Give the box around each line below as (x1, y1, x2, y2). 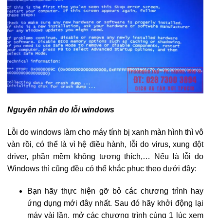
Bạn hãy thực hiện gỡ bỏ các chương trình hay (27, 186, 203, 195)
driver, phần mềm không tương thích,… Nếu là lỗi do (7, 152, 203, 161)
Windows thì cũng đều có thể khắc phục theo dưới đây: (7, 164, 197, 173)
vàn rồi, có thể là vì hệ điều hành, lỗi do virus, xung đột (7, 140, 203, 148)
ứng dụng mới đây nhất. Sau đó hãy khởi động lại (27, 199, 203, 207)
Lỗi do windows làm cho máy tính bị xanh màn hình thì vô (7, 127, 203, 136)
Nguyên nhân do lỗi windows (7, 106, 114, 114)
